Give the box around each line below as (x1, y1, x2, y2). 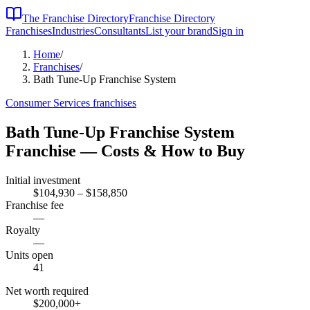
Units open (6, 248, 53, 261)
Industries (52, 25, 94, 37)
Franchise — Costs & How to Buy (6, 141, 245, 160)
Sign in (212, 25, 244, 37)
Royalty (6, 224, 40, 236)
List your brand (145, 25, 212, 37)
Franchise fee (6, 199, 64, 211)
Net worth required (6, 284, 89, 297)
